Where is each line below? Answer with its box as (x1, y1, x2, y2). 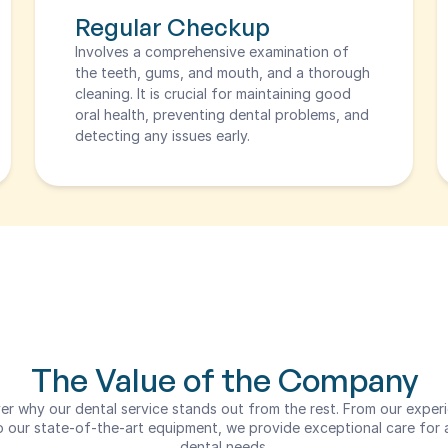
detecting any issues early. (74, 127, 250, 144)
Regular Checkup (74, 12, 270, 42)
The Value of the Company (30, 360, 418, 400)
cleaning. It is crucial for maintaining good (74, 85, 351, 102)
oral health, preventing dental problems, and (74, 106, 369, 123)
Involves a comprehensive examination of (74, 43, 349, 60)
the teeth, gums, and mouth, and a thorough (74, 64, 370, 81)
